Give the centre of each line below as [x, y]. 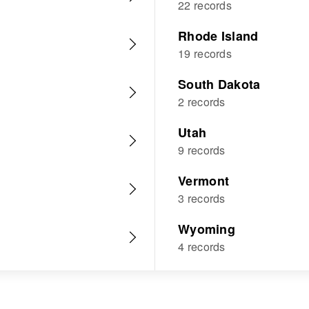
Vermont [204, 181]
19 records [205, 53]
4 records [202, 247]
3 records [202, 198]
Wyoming [207, 229]
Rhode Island [218, 36]
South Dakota [219, 84]
